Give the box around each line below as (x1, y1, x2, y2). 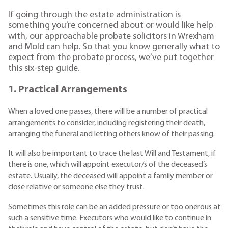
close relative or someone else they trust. (8, 183, 145, 192)
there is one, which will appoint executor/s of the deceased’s (8, 161, 207, 169)
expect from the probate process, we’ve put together (8, 53, 214, 63)
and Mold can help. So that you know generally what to (8, 42, 220, 52)
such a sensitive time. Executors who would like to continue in (8, 214, 211, 222)
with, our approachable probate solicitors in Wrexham (8, 32, 214, 42)
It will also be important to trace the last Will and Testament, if (8, 150, 216, 158)
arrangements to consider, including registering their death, (8, 119, 205, 127)
